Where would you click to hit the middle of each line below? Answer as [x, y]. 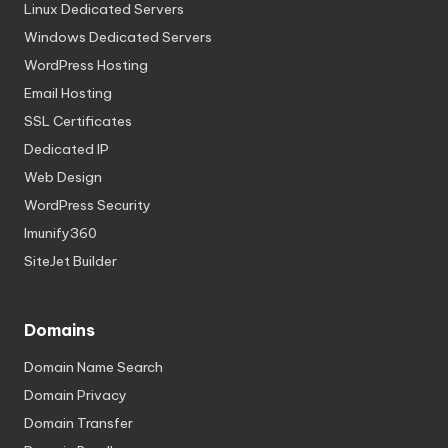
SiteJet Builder [70, 261]
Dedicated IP [66, 149]
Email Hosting [68, 93]
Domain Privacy [75, 395]
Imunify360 [60, 233]
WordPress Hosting [86, 65]
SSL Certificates [78, 121]
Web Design [63, 177]
